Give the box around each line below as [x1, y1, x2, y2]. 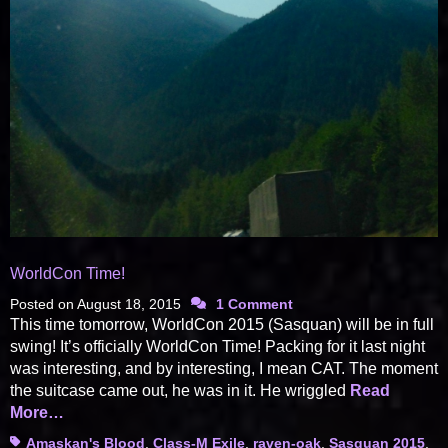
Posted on [10, 296, 77, 313]
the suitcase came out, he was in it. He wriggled [10, 382, 350, 400]
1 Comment [216, 296, 293, 313]
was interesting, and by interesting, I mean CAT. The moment [10, 360, 438, 378]
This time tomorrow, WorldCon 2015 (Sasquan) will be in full [10, 316, 434, 334]
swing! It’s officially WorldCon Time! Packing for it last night [10, 338, 425, 356]
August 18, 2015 [77, 296, 181, 313]
